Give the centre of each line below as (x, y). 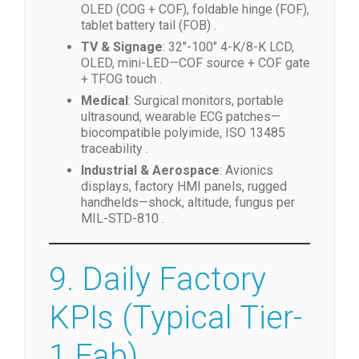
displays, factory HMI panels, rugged (184, 186)
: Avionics (246, 170)
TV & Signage (122, 46)
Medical (105, 100)
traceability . (115, 148)
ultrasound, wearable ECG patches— (181, 116)
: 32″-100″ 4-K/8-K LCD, (228, 46)
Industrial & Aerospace (150, 170)
